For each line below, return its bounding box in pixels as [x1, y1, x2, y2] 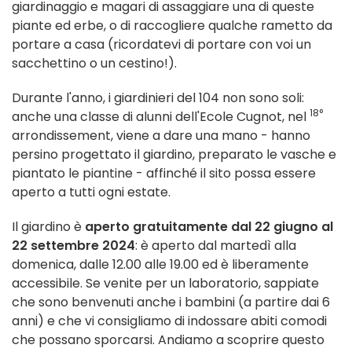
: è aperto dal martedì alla [135, 236, 296, 255]
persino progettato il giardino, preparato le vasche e [12, 145, 336, 164]
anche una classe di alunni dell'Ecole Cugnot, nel [12, 108, 310, 126]
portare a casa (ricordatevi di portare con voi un [12, 35, 311, 54]
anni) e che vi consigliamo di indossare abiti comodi [12, 312, 327, 331]
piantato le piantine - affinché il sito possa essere [12, 164, 316, 183]
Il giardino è [12, 218, 82, 236]
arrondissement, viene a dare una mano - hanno [12, 126, 310, 145]
